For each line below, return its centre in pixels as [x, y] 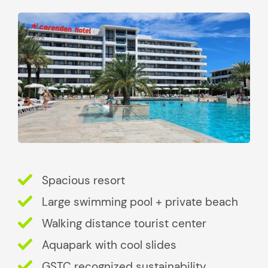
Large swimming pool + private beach [140, 202]
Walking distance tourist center [124, 223]
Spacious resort [83, 180]
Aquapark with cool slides [109, 245]
